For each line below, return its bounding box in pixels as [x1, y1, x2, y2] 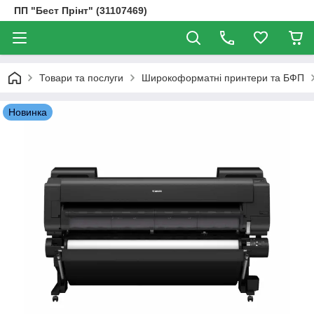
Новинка [8, 107, 47, 118]
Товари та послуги [39, 72, 123, 83]
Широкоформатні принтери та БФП [142, 72, 304, 83]
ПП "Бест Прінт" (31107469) [14, 5, 147, 16]
